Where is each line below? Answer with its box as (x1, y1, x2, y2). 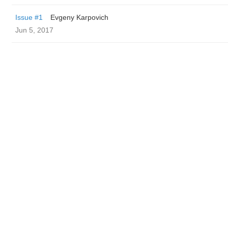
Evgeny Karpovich (50, 13, 108, 21)
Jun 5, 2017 (15, 26, 53, 34)
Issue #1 (15, 13, 43, 21)
